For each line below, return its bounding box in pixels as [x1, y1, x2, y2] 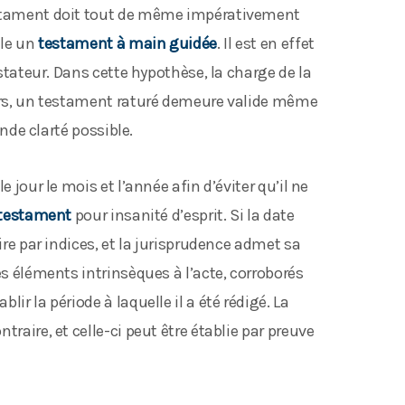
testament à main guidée [38, 33, 217, 53]
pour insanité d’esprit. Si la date [71, 205, 295, 225]
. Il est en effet [216, 33, 315, 53]
